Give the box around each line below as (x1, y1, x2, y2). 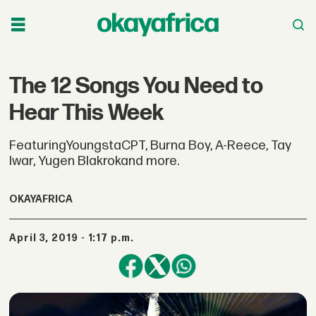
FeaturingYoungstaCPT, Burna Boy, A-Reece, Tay (9, 137, 292, 154)
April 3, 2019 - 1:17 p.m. (17, 231, 134, 244)
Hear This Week (9, 99, 164, 127)
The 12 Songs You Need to (9, 72, 264, 100)
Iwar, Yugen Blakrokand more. (9, 152, 180, 169)
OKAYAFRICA (9, 193, 73, 206)
